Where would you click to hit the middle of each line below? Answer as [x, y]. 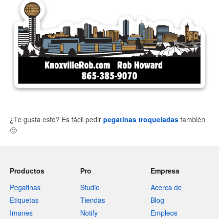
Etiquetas [24, 200]
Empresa [165, 171]
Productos [27, 171]
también [192, 119]
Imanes [21, 213]
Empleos [164, 213]
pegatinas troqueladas [141, 119]
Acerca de [166, 187]
